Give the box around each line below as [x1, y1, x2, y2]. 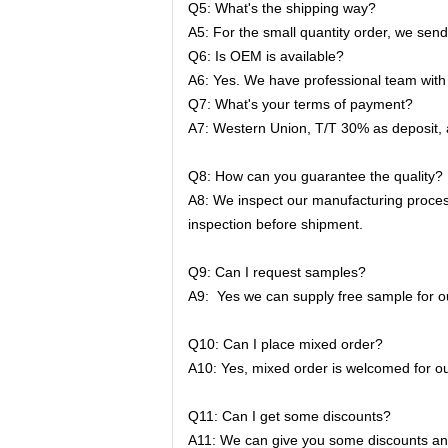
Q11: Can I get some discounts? [188, 408, 391, 424]
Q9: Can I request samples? [188, 264, 366, 280]
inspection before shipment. [188, 216, 363, 232]
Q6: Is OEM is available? [188, 48, 344, 64]
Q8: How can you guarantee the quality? [188, 168, 443, 184]
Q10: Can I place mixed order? [188, 336, 383, 352]
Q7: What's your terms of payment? [188, 96, 413, 112]
